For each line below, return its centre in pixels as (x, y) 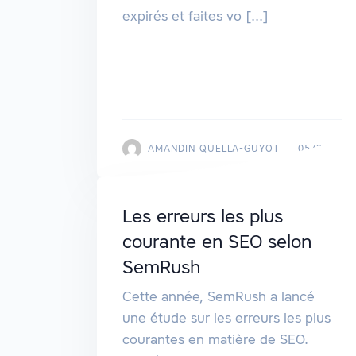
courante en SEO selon (217, 242)
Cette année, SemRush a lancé (219, 297)
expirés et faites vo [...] (195, 16)
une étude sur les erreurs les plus (226, 318)
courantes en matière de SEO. (215, 340)
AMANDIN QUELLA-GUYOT (214, 149)
